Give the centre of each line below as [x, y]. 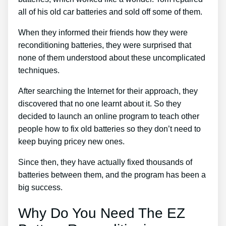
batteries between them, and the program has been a [112, 175]
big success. [40, 188]
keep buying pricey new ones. [71, 142]
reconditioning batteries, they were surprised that [105, 45]
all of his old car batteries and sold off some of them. [110, 12]
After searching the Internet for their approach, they [108, 91]
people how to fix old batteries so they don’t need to [109, 129]
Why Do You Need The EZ [102, 213]
